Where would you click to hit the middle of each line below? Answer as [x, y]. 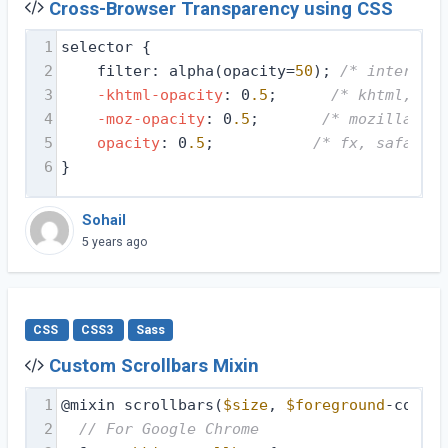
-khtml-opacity [159, 94]
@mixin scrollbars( [141, 404]
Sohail [104, 221]
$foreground [335, 404]
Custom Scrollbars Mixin [153, 366]
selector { [105, 46]
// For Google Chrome [168, 428]
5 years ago [115, 242]
